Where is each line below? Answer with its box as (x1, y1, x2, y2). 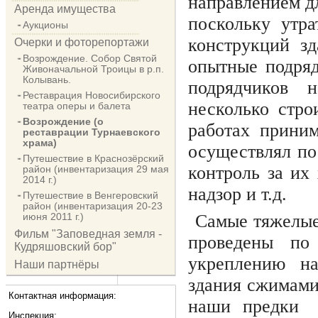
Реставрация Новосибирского (23, 89, 160, 101)
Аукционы (23, 19, 68, 31)
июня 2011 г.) (23, 211, 84, 222)
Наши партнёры (14, 258, 99, 270)
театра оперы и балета (23, 100, 131, 111)
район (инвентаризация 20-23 (23, 200, 163, 212)
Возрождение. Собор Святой (23, 53, 157, 64)
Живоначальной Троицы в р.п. (23, 63, 164, 75)
